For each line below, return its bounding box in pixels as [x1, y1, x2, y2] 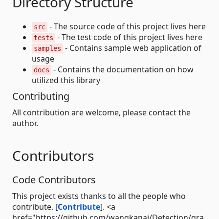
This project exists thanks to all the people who [12, 191, 186, 202]
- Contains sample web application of [63, 43, 201, 54]
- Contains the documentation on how [51, 64, 194, 75]
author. [12, 118, 38, 129]
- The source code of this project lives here [47, 21, 206, 32]
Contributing [12, 89, 69, 103]
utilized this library [32, 75, 100, 86]
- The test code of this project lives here [55, 32, 202, 43]
